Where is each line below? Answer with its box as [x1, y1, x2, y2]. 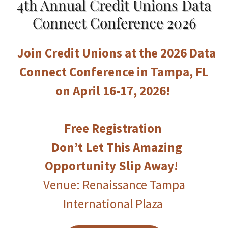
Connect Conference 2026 [32, 13, 196, 32]
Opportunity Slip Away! [45, 158, 178, 174]
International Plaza [63, 195, 165, 212]
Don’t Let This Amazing [51, 139, 182, 155]
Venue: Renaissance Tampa [43, 177, 185, 193]
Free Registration [64, 120, 164, 136]
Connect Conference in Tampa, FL [19, 64, 209, 80]
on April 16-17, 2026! [55, 82, 173, 99]
